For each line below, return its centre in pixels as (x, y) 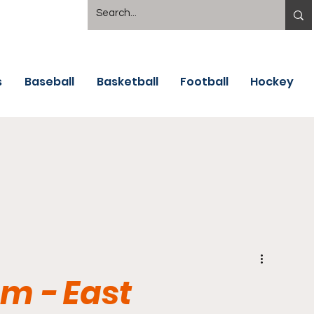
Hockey (272, 82)
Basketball (128, 82)
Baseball (49, 82)
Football (204, 82)
